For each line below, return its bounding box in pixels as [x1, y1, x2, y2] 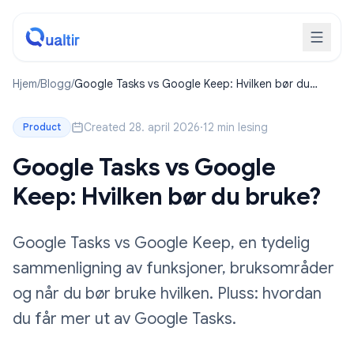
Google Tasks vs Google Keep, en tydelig [13, 233, 310, 253]
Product [23, 121, 61, 133]
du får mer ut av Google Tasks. [13, 309, 236, 329]
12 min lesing [203, 120, 268, 134]
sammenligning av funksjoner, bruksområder [13, 258, 334, 278]
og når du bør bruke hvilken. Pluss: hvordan [13, 284, 322, 303]
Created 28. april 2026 [84, 120, 200, 134]
